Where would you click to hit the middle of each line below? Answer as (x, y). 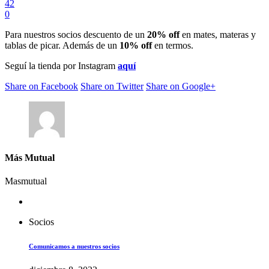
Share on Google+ (181, 86)
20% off (165, 34)
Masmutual (26, 181)
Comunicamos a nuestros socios (74, 246)
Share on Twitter (112, 86)
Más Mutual (30, 157)
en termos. (174, 45)
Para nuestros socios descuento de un (76, 34)
